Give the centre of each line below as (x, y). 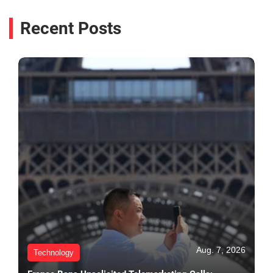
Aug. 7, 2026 (221, 250)
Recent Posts (71, 29)
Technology (54, 253)
